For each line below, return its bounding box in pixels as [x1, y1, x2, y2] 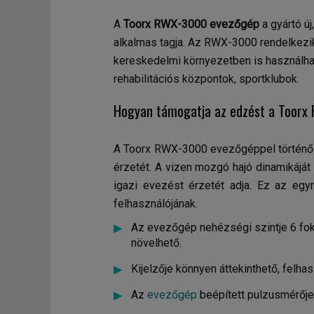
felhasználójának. [114, 197, 198, 210]
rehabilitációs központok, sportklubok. [114, 72, 299, 86]
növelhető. [131, 236, 182, 250]
